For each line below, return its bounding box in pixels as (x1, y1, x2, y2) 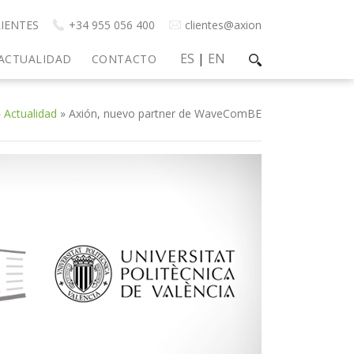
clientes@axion (185, 17, 262, 32)
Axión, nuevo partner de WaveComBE (69, 106, 262, 121)
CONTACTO (91, 51, 157, 66)
